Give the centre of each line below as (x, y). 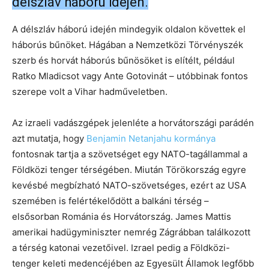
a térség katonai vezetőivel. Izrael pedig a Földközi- (121, 248)
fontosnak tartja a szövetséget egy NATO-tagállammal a (130, 154)
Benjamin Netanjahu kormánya (151, 139)
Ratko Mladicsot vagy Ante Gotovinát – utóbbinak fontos (130, 76)
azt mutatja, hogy (49, 139)
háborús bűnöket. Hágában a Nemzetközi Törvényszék (128, 45)
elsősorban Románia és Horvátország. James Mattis (122, 217)
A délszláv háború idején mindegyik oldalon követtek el (129, 29)
